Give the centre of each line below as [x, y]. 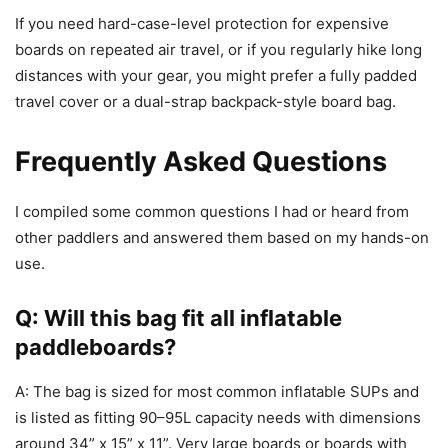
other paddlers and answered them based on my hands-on [222, 237]
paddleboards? [95, 346]
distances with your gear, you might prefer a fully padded [216, 75]
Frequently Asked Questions [201, 161]
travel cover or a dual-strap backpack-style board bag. [205, 101]
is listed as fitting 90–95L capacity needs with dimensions [218, 417]
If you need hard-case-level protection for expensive [202, 23]
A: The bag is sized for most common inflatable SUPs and [217, 391]
